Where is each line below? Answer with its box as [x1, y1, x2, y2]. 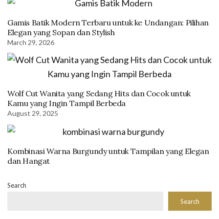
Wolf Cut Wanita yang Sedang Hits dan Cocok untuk [7, 88, 191, 98]
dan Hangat [7, 155, 50, 166]
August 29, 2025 [7, 109, 58, 117]
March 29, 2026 [7, 38, 54, 46]
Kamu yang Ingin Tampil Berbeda [7, 98, 126, 108]
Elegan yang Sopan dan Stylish [7, 27, 115, 37]
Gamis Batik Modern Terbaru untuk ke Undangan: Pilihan [7, 17, 209, 27]
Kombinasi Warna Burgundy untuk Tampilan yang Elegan [7, 146, 209, 156]
